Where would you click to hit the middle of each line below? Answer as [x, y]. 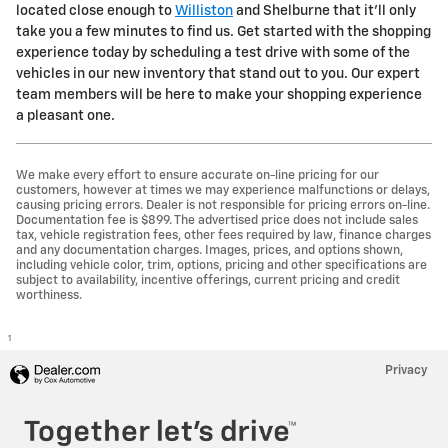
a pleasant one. [65, 115]
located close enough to [95, 10]
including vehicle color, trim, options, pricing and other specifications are [221, 265]
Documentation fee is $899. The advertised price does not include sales [217, 220]
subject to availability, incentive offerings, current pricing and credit [208, 280]
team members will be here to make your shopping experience [219, 94]
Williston [204, 10]
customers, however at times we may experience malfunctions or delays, [223, 190]
